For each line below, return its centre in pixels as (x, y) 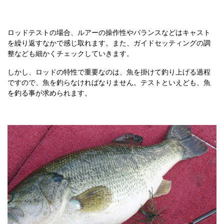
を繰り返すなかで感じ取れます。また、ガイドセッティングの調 (109, 43)
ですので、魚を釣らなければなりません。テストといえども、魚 (109, 83)
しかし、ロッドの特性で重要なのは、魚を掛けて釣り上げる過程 (109, 72)
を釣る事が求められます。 (49, 93)
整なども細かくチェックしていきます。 (70, 54)
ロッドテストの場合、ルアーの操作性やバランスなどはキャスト (109, 33)
